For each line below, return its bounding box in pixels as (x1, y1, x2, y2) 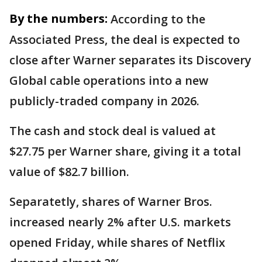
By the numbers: (9, 11, 108, 27)
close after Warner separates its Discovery (9, 52, 251, 68)
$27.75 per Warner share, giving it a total (9, 143, 241, 160)
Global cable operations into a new (9, 73, 208, 89)
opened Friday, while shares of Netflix (9, 235, 225, 251)
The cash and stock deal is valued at (9, 123, 216, 139)
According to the (111, 11, 205, 27)
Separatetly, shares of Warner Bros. (9, 194, 212, 210)
